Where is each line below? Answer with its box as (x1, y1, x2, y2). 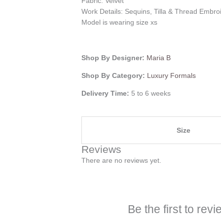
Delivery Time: (81, 89, 132, 98)
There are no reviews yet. (81, 156, 162, 165)
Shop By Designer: (81, 54, 147, 62)
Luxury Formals (147, 72, 196, 80)
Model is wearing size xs (81, 18, 158, 27)
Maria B (147, 54, 171, 62)
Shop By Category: (81, 72, 147, 80)
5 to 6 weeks (131, 89, 171, 98)
